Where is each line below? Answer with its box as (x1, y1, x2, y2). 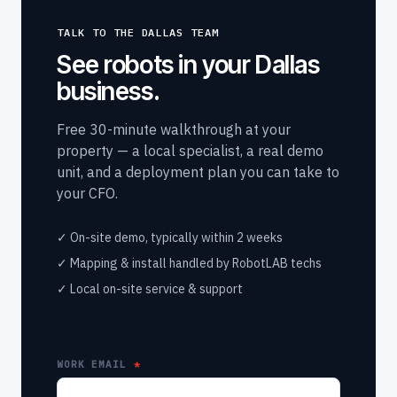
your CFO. (57, 184, 118, 203)
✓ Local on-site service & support (57, 281, 243, 298)
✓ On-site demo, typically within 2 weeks (57, 230, 283, 246)
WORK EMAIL (57, 358, 127, 371)
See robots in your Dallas (57, 50, 320, 81)
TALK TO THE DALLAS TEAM (57, 26, 220, 40)
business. (57, 76, 160, 107)
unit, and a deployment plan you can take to (57, 163, 339, 182)
